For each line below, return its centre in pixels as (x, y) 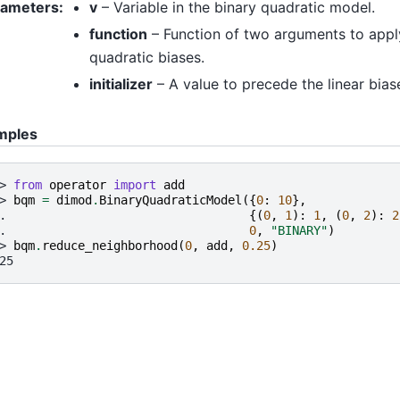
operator (78, 184)
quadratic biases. (147, 57)
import (135, 184)
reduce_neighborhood (110, 245)
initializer (121, 83)
